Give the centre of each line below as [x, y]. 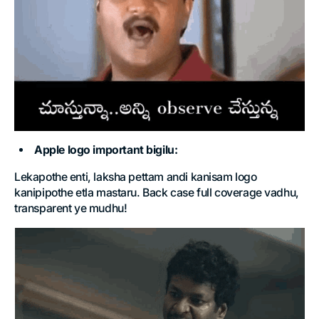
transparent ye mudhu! [71, 209]
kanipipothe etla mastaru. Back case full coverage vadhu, [157, 193]
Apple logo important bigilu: [106, 150]
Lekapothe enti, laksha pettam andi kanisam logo [136, 177]
